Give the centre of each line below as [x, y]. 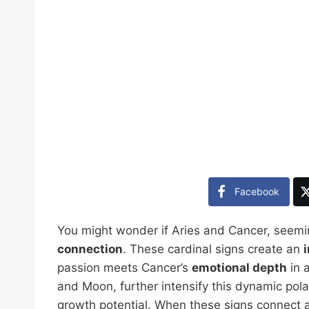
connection [90, 249]
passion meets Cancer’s [124, 267]
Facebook [257, 191]
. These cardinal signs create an [213, 249]
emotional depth [239, 267]
